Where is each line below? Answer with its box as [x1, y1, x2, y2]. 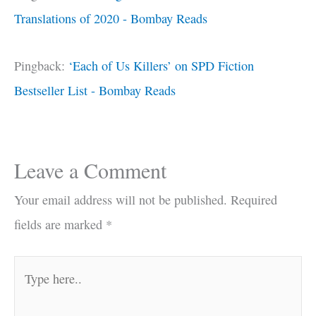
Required [231, 190, 277, 208]
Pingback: [14, 56, 68, 74]
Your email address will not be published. [14, 190, 227, 208]
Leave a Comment [14, 155, 166, 184]
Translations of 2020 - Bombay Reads [14, 9, 207, 27]
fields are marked [14, 215, 106, 233]
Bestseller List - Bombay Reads [14, 81, 176, 99]
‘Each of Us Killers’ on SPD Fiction [68, 56, 254, 74]
